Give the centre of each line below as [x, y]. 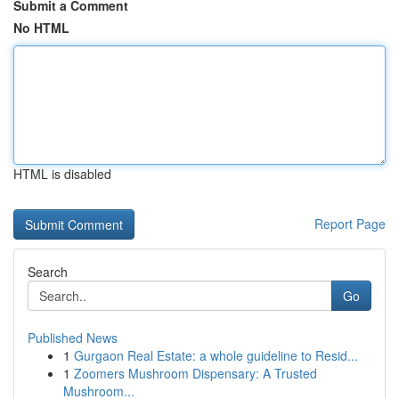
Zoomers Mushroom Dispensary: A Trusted [195, 373]
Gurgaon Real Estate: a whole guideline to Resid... [216, 355]
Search [48, 272]
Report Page [350, 224]
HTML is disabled [62, 174]
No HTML [41, 28]
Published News [73, 338]
